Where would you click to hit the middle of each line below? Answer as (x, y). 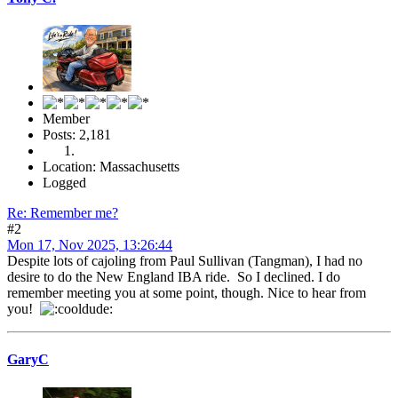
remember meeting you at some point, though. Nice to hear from (187, 293)
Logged (64, 183)
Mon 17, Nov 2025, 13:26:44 (90, 245)
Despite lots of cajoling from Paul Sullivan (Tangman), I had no (185, 261)
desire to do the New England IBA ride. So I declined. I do (174, 277)
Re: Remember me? (63, 213)
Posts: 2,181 (77, 135)
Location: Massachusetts (111, 167)
